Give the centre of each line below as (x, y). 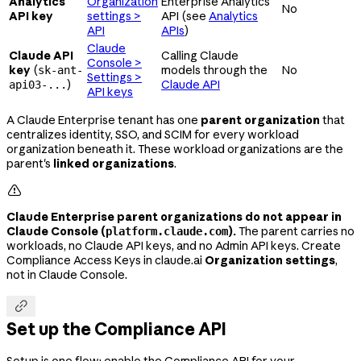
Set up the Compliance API (116, 329)
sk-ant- (60, 70)
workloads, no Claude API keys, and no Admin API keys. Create (174, 245)
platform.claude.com (167, 231)
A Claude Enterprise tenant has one (104, 120)
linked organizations (114, 163)
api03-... (38, 84)
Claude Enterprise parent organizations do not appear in (174, 216)
